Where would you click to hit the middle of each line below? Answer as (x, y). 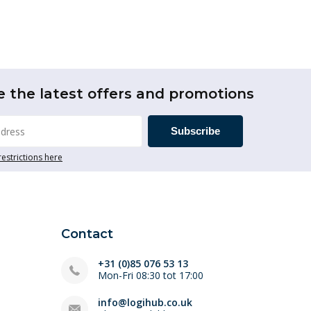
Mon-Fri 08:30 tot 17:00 (151, 275)
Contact (87, 234)
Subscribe (195, 131)
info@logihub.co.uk (145, 302)
